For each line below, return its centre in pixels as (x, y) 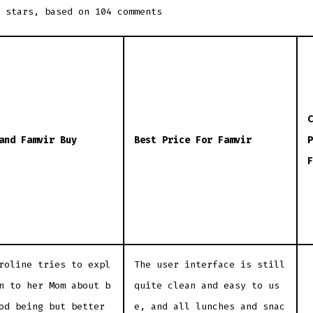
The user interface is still (209, 264)
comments (137, 11)
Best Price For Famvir (192, 140)
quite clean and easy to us (206, 285)
